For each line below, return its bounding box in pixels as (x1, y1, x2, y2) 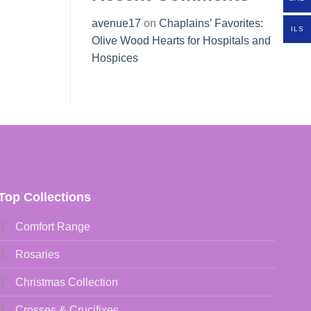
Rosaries (15, 249, 60, 261)
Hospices (92, 52, 138, 65)
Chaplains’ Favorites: (159, 17, 263, 30)
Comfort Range (15, 221, 91, 233)
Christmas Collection (15, 276, 119, 289)
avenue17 (92, 17, 141, 30)
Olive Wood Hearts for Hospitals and (92, 35, 271, 47)
